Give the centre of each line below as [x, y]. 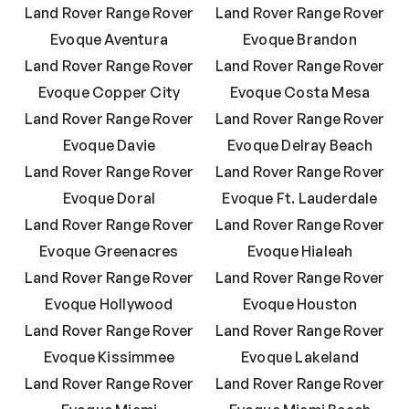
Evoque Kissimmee [109, 357]
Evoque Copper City [109, 93]
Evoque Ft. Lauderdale [300, 199]
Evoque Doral [109, 199]
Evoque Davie [109, 146]
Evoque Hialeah [300, 252]
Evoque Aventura [109, 40]
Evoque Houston [300, 304]
